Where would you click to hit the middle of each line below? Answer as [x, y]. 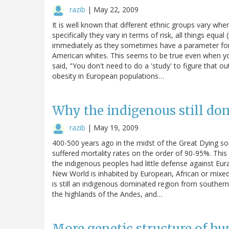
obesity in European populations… [108, 76]
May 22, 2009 [116, 9]
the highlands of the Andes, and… [107, 194]
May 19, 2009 [116, 127]
